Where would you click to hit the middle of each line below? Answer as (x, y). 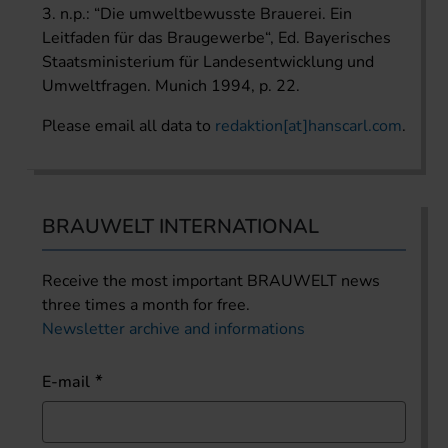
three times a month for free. (146, 304)
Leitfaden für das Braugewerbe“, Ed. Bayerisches (216, 37)
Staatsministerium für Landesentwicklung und (208, 61)
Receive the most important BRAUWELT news (211, 280)
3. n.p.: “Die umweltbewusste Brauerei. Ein (197, 13)
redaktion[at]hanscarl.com (308, 125)
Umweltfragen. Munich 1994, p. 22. (171, 85)
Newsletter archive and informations (173, 328)
